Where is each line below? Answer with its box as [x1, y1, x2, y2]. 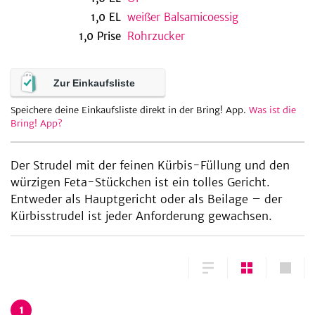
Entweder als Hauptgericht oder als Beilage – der [11, 192, 282, 206]
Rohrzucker [127, 30, 185, 43]
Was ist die [249, 104, 296, 116]
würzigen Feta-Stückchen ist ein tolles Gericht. [11, 175, 270, 189]
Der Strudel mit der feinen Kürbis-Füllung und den [11, 158, 290, 172]
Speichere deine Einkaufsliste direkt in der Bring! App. [11, 104, 249, 116]
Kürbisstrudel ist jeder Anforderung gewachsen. [11, 209, 272, 223]
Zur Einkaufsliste [53, 77, 135, 89]
